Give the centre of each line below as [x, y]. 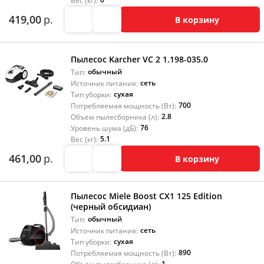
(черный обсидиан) [110, 207]
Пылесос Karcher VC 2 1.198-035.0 [139, 59]
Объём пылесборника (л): [115, 117]
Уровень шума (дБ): [104, 128]
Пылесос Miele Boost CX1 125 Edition [146, 196]
